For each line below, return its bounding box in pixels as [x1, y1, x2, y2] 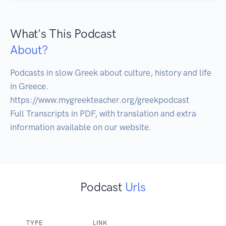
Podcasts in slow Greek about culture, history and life [10, 68, 211, 78]
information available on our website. [10, 122, 153, 133]
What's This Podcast [10, 26, 116, 41]
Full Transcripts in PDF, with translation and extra [10, 108, 196, 119]
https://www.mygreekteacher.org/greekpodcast [10, 95, 189, 105]
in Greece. [10, 81, 50, 92]
